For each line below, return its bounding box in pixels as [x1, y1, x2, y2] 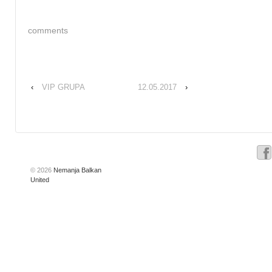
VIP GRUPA [42, 83, 85, 92]
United [30, 175, 49, 183]
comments [28, 25, 68, 35]
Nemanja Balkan [52, 166, 101, 174]
